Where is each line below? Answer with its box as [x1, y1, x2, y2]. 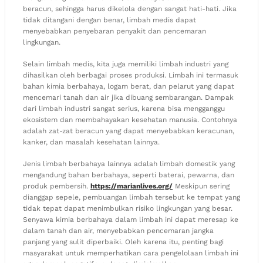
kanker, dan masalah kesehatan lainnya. [23, 137, 160, 146]
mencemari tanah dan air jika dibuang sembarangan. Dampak [23, 93, 234, 102]
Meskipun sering [173, 181, 230, 190]
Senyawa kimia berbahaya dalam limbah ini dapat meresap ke [23, 215, 238, 224]
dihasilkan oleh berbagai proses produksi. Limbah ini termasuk [23, 70, 238, 79]
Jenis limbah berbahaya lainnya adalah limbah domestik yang [23, 159, 235, 168]
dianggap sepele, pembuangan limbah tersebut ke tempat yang [23, 193, 240, 201]
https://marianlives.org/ [90, 181, 173, 190]
